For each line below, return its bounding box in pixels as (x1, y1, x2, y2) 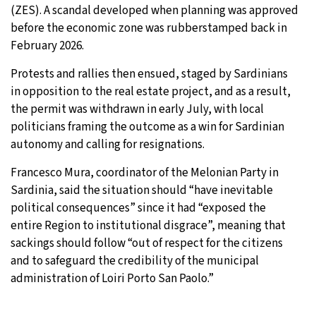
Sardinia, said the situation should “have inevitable (11, 181, 273, 199)
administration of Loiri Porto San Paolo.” (11, 269, 214, 287)
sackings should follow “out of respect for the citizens (11, 234, 283, 252)
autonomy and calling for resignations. (11, 135, 205, 153)
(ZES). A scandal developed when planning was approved (11, 1, 298, 19)
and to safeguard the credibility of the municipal (11, 252, 259, 269)
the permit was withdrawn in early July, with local (11, 100, 264, 118)
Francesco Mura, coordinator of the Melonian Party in (11, 164, 279, 181)
